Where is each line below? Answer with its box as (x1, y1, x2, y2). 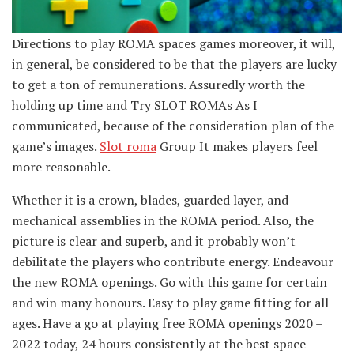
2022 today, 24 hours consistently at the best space (12, 334, 306, 352)
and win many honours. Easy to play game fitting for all (12, 293, 329, 311)
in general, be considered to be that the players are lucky (12, 55, 337, 73)
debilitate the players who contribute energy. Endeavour (12, 252, 333, 270)
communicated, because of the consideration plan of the (12, 116, 334, 134)
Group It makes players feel (156, 137, 318, 155)
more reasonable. (12, 157, 111, 175)
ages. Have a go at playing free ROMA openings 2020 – (12, 314, 322, 332)
